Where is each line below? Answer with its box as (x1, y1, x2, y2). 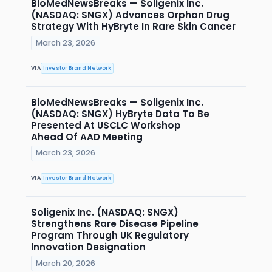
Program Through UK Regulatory (31, 228, 189, 242)
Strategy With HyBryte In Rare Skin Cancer (31, 20, 236, 33)
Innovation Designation (31, 240, 146, 253)
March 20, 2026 (36, 257, 96, 268)
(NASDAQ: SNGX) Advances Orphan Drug (31, 8, 229, 22)
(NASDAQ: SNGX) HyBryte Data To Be (31, 107, 209, 120)
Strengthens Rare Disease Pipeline (31, 217, 199, 230)
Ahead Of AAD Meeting (31, 130, 143, 143)
